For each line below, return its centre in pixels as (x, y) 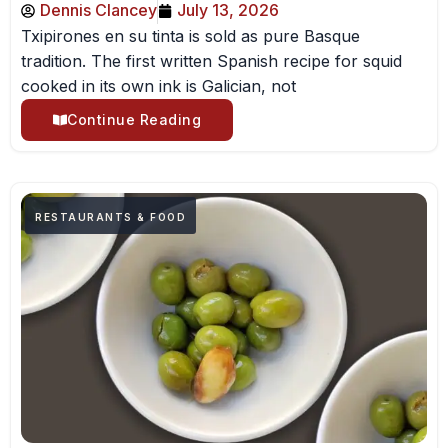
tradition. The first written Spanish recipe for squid (211, 61)
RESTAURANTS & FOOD (110, 217)
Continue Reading (134, 119)
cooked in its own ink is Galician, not (158, 86)
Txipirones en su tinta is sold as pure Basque (190, 36)
